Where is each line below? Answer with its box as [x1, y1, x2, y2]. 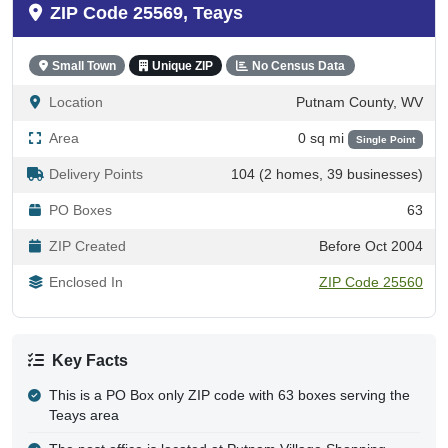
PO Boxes [49, 202, 112, 218]
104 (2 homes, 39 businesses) [231, 166, 423, 182]
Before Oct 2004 [319, 238, 423, 254]
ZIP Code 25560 [319, 274, 423, 290]
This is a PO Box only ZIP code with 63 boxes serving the [48, 387, 410, 403]
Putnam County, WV [296, 94, 423, 110]
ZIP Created [49, 238, 126, 254]
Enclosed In [49, 274, 123, 290]
